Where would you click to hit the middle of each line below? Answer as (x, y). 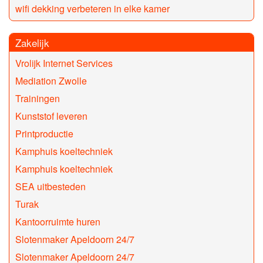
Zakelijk (32, 43)
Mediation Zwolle (51, 81)
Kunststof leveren (51, 116)
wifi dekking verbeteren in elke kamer (92, 9)
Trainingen (38, 99)
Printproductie (44, 134)
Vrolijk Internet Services (64, 63)
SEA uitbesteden (50, 187)
